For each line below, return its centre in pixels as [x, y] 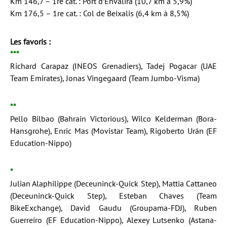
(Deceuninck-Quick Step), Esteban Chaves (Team [113, 195]
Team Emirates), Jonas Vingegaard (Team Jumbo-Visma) [105, 78]
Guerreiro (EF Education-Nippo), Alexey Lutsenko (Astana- [113, 220]
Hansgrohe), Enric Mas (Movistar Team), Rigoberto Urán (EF [113, 130]
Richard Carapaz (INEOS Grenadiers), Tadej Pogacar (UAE [113, 66]
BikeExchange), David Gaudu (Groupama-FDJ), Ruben [113, 207]
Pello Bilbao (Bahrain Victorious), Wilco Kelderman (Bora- [113, 118]
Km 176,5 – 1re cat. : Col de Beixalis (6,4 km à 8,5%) [100, 13]
